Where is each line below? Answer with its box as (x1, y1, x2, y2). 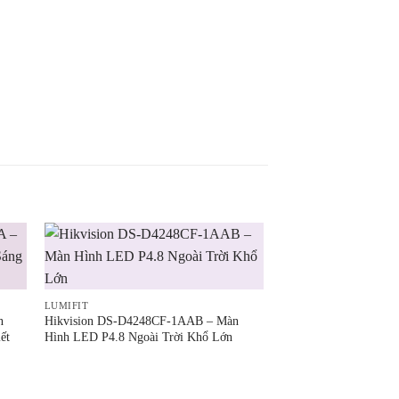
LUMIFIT (44, 299, 89, 311)
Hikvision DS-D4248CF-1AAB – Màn (44, 313, 239, 329)
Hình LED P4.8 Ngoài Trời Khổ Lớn (44, 330, 232, 345)
